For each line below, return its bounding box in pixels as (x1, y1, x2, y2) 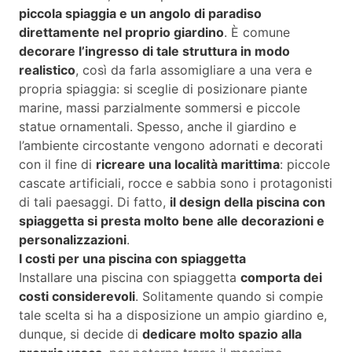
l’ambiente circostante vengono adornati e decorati (19, 137, 323, 154)
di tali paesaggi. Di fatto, (19, 194, 170, 211)
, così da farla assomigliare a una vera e (75, 62, 312, 79)
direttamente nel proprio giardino (19, 24, 224, 41)
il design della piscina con (170, 194, 325, 211)
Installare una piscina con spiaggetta (19, 269, 240, 286)
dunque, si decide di (19, 326, 142, 343)
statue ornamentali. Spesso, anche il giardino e (19, 119, 296, 135)
